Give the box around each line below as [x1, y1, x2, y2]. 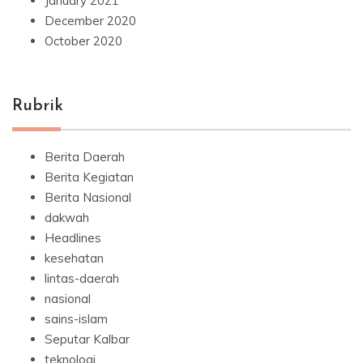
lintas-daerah [45, 271, 119, 287]
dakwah [45, 210, 89, 226]
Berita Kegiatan [45, 169, 134, 186]
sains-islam [45, 311, 108, 327]
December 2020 [45, 13, 136, 29]
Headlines [45, 230, 101, 246]
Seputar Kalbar [45, 331, 130, 348]
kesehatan [45, 250, 104, 267]
